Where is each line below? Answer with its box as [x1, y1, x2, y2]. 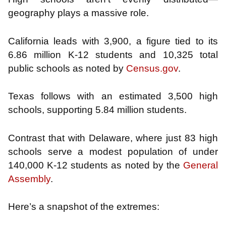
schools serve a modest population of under [8, 146, 218, 157]
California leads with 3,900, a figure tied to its [8, 35, 218, 46]
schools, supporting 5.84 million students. [8, 104, 187, 116]
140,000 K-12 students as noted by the [8, 159, 183, 171]
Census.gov [126, 63, 178, 74]
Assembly [8, 173, 50, 184]
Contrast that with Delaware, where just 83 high [8, 132, 218, 143]
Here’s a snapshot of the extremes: [8, 201, 159, 212]
